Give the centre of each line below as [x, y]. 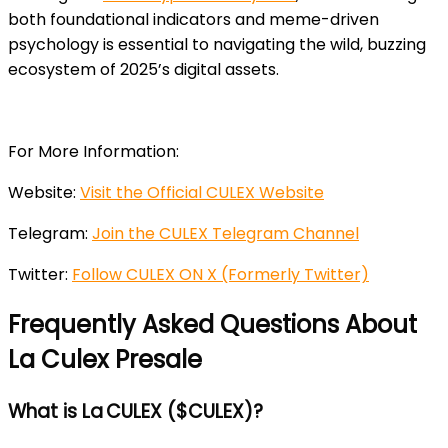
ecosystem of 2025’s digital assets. [143, 70]
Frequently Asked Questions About [212, 325]
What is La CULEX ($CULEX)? [135, 412]
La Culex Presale [105, 360]
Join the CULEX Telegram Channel [225, 234]
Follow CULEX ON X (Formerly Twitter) [220, 275]
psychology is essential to [110, 45]
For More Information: [93, 152]
